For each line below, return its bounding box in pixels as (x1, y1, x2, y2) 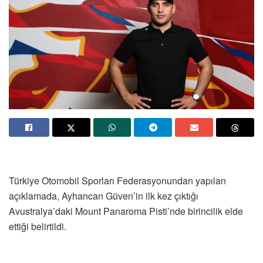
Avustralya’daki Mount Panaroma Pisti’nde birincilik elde (9, 204, 243, 218)
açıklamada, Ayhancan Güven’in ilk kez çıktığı (9, 189, 198, 203)
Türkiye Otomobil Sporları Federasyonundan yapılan (9, 174, 226, 188)
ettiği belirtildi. (9, 220, 66, 234)
